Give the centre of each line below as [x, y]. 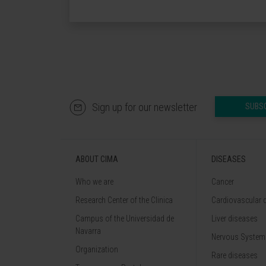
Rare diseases [235, 256]
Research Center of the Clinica [124, 200]
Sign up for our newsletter [145, 107]
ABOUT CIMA [97, 159]
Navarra [88, 231]
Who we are [94, 182]
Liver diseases [235, 219]
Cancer [223, 182]
